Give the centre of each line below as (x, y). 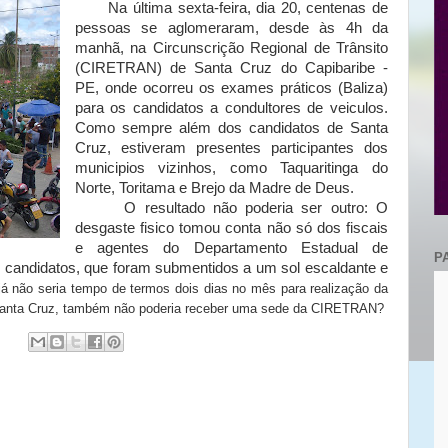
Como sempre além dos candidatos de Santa (231, 128)
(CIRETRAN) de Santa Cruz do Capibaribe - (231, 68)
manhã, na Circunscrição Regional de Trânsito (231, 48)
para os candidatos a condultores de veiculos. (231, 108)
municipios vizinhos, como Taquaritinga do (231, 168)
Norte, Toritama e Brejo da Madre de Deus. (214, 188)
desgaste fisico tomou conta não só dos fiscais (231, 228)
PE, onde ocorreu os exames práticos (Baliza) (231, 88)
